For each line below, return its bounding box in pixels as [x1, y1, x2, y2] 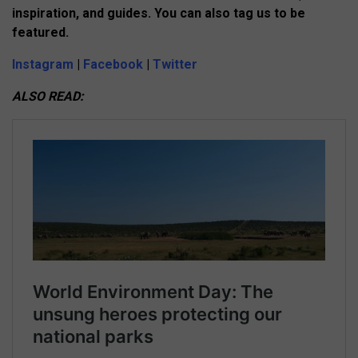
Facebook [83, 56, 146, 72]
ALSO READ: [12, 88, 84, 104]
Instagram [12, 56, 77, 72]
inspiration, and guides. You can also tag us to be [12, 5, 305, 21]
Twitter [153, 56, 197, 72]
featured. [12, 24, 69, 40]
